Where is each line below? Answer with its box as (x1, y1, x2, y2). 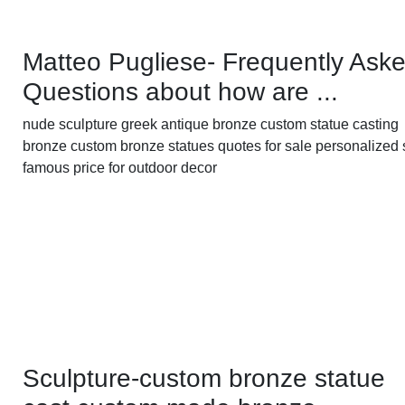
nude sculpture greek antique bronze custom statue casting (23, 117, 400, 133)
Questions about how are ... (23, 78, 339, 107)
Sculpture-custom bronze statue (23, 364, 386, 393)
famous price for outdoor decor (23, 160, 218, 176)
